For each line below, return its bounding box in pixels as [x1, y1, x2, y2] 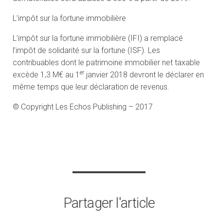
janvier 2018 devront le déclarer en [84, 70, 204, 80]
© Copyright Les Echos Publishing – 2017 [13, 102, 153, 112]
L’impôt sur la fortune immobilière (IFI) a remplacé [13, 34, 183, 43]
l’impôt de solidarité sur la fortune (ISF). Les [13, 46, 161, 55]
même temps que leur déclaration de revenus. [13, 82, 170, 92]
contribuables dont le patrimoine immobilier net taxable [13, 58, 200, 68]
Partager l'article [63, 195, 155, 212]
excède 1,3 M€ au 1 [13, 70, 80, 80]
